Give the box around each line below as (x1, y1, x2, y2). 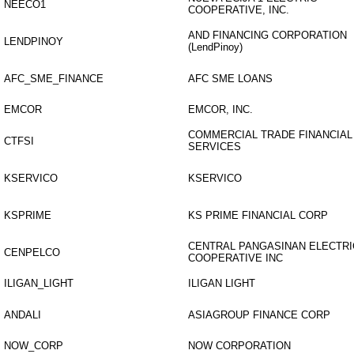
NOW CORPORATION (188, 340, 291, 352)
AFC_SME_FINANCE (4, 73, 104, 85)
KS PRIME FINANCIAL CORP (188, 209, 328, 221)
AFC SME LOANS (188, 73, 273, 85)
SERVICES (188, 141, 241, 153)
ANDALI (4, 309, 41, 321)
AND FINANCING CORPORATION (188, 29, 347, 41)
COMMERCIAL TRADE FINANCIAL (188, 129, 352, 141)
